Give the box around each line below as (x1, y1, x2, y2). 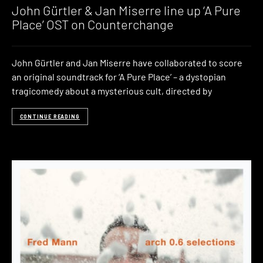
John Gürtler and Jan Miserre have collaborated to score (12, 57, 242, 69)
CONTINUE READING (19, 113, 80, 120)
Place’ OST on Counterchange (12, 16, 174, 32)
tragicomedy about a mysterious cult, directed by (12, 85, 212, 97)
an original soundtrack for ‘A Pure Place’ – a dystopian (12, 71, 226, 83)
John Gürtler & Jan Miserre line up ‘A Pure (12, 2, 241, 18)
